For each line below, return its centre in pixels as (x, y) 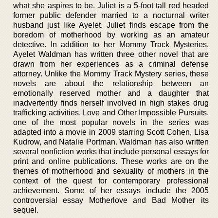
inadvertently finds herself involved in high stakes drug (111, 103)
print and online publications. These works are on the (111, 161)
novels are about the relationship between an (111, 83)
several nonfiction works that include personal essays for (111, 151)
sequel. (26, 210)
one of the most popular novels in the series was (111, 122)
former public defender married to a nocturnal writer (111, 15)
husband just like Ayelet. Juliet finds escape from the (111, 25)
